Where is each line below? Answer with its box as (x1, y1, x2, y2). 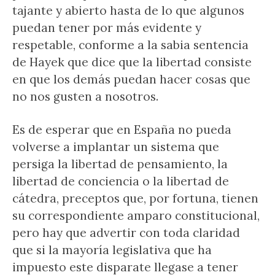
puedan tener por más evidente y (12, 20, 201, 35)
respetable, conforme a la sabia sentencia (12, 37, 249, 52)
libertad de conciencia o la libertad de (12, 174, 229, 188)
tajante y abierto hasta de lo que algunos (12, 3, 244, 18)
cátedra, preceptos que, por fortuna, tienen (12, 191, 258, 206)
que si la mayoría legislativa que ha (12, 242, 212, 257)
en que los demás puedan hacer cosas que (12, 72, 250, 87)
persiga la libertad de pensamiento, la (12, 157, 228, 171)
